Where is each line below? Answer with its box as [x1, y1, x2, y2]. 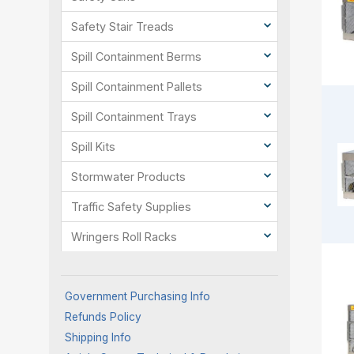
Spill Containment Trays [71, 110, 197, 124]
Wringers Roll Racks [71, 230, 177, 244]
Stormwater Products [71, 170, 186, 184]
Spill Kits [71, 140, 115, 154]
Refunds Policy [65, 311, 141, 324]
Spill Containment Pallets [71, 80, 202, 94]
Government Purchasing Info [65, 290, 210, 303]
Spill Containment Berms [71, 50, 201, 64]
